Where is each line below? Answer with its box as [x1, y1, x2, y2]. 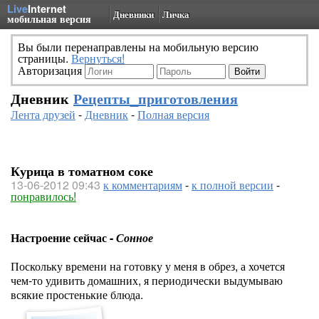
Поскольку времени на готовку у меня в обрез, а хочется [11, 258, 285, 274]
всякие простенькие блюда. [11, 286, 143, 303]
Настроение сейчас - [11, 229, 116, 246]
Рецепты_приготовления [73, 88, 238, 108]
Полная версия [137, 106, 209, 122]
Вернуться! [71, 50, 125, 66]
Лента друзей [11, 106, 75, 122]
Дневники [113, 7, 154, 21]
